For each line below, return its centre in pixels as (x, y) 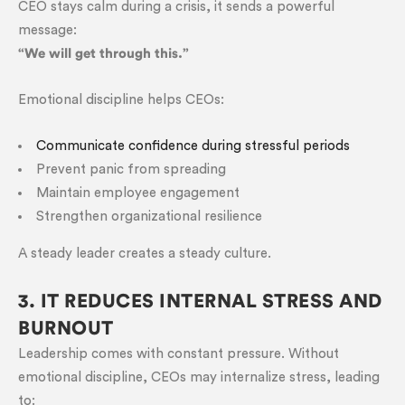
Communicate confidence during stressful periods (193, 146)
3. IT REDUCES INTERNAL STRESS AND (200, 301)
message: (47, 30)
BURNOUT (66, 329)
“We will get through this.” (104, 54)
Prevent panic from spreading (131, 170)
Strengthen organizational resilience (149, 217)
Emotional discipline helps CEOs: (121, 100)
